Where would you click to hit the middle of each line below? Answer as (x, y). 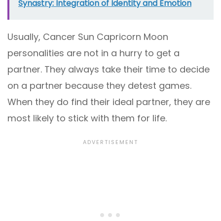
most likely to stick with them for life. (87, 118)
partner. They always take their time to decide (109, 69)
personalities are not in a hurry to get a (93, 53)
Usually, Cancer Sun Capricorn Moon (88, 37)
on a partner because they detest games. (99, 85)
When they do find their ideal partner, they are (109, 102)
